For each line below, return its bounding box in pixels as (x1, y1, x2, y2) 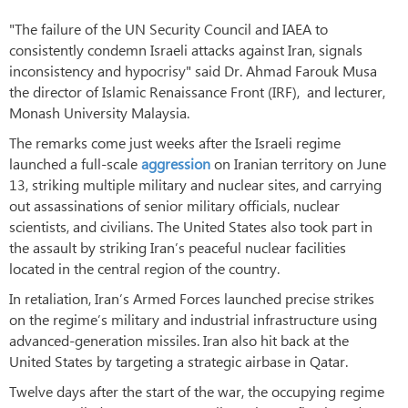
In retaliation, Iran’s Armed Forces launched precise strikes (9, 288, 374, 308)
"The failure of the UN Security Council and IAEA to (9, 18, 328, 38)
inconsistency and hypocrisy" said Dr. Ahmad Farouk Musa (9, 60, 377, 80)
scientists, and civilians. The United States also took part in (9, 216, 372, 236)
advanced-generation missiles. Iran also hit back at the (9, 330, 349, 350)
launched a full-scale (9, 153, 141, 173)
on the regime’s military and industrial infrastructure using (9, 309, 377, 329)
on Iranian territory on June (214, 153, 386, 173)
